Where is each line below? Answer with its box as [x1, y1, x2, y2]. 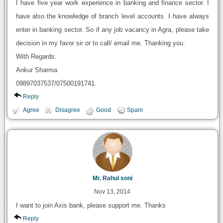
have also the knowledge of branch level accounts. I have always [15, 12, 210, 20]
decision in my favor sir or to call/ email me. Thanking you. [15, 39, 185, 47]
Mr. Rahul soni [92, 175, 132, 182]
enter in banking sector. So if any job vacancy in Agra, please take [15, 26, 210, 34]
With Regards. [15, 53, 57, 61]
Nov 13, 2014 [94, 188, 131, 196]
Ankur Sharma [15, 66, 57, 74]
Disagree [55, 107, 80, 113]
